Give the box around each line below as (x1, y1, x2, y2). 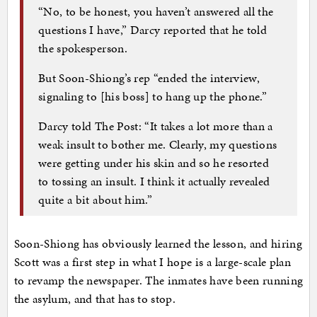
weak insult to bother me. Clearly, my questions (38, 135, 277, 153)
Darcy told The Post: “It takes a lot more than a (38, 117, 273, 134)
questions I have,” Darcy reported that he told (38, 21, 267, 38)
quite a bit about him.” (38, 190, 153, 208)
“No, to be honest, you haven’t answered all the (38, 2, 274, 20)
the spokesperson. (38, 39, 127, 57)
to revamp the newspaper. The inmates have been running (13, 272, 304, 289)
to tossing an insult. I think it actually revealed (38, 172, 270, 190)
